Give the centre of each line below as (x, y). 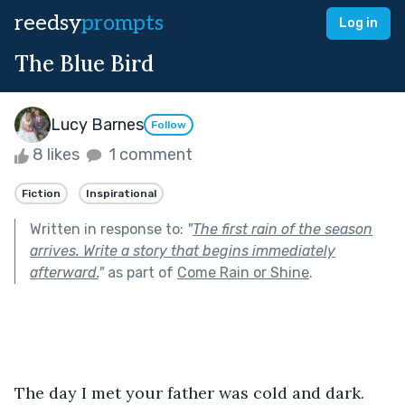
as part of (141, 272)
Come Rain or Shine (243, 272)
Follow (169, 125)
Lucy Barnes (97, 124)
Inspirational (121, 193)
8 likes (56, 155)
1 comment (149, 155)
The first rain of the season (283, 229)
